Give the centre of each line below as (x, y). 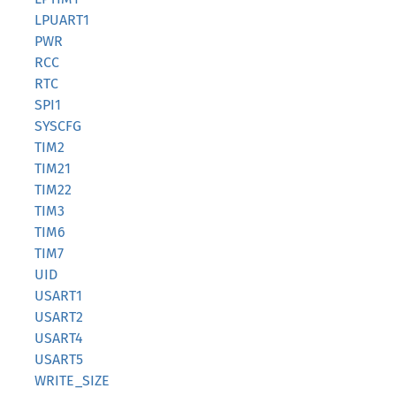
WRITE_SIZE (72, 381)
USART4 (59, 338)
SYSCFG (58, 126)
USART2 (59, 317)
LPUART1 (62, 20)
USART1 (58, 296)
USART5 (59, 359)
